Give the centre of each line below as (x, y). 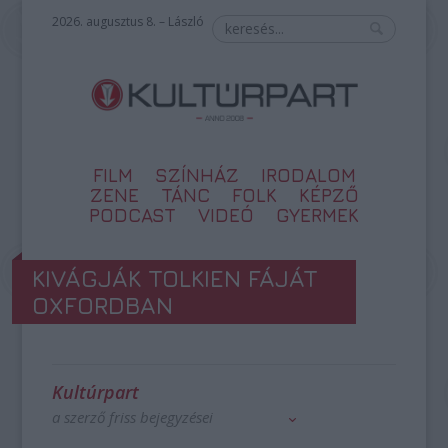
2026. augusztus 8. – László (128, 21)
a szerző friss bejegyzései (133, 417)
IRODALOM (308, 175)
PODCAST (132, 215)
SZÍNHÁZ (196, 175)
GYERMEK (317, 215)
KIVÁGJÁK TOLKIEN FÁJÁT (175, 278)
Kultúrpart (96, 392)
